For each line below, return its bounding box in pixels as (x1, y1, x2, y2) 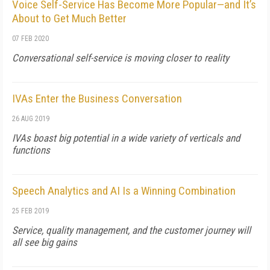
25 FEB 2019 (12, 207, 49, 215)
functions (12, 144, 50, 156)
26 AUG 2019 (12, 115, 49, 123)
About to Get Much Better (12, 11, 127, 25)
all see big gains (12, 236, 77, 248)
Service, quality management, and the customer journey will (12, 224, 251, 236)
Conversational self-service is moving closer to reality (12, 52, 229, 64)
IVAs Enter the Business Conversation (12, 92, 182, 105)
